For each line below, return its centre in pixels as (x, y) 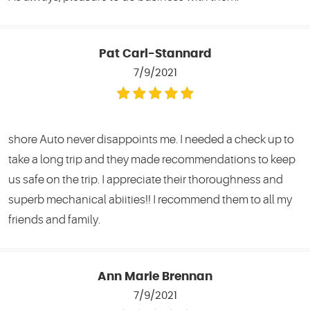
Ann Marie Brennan (155, 276)
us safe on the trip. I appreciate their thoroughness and (146, 179)
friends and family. (54, 219)
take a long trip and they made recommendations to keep (152, 159)
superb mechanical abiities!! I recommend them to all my (150, 199)
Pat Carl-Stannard (155, 54)
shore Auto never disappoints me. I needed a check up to (151, 139)
